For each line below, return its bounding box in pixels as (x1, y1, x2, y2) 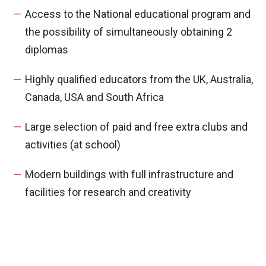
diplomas (25, 43, 68, 56)
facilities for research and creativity (25, 186, 191, 198)
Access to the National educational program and (25, 8, 251, 20)
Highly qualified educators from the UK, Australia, (25, 73, 253, 85)
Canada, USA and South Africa (25, 91, 164, 103)
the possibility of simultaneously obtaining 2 (25, 26, 232, 38)
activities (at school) (25, 138, 121, 151)
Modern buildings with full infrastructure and (25, 168, 233, 180)
